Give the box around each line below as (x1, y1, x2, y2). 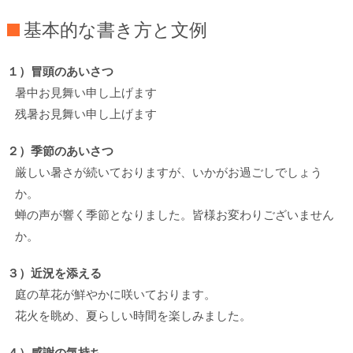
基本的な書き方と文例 (23, 19, 207, 40)
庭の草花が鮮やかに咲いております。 (14, 287, 216, 301)
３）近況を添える (6, 266, 102, 280)
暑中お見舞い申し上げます (14, 85, 157, 99)
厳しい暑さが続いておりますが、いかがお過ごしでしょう (14, 165, 322, 179)
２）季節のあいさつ (6, 143, 113, 158)
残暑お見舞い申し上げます (14, 106, 157, 121)
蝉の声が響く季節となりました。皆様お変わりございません (14, 207, 334, 221)
